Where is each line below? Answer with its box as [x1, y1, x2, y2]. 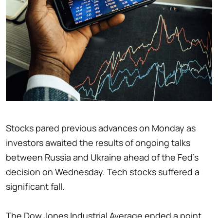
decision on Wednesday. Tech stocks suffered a [6, 165, 200, 178]
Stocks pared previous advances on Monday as [6, 122, 196, 134]
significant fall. [6, 180, 65, 192]
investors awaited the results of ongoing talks [6, 136, 190, 148]
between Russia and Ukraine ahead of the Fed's [6, 151, 199, 163]
